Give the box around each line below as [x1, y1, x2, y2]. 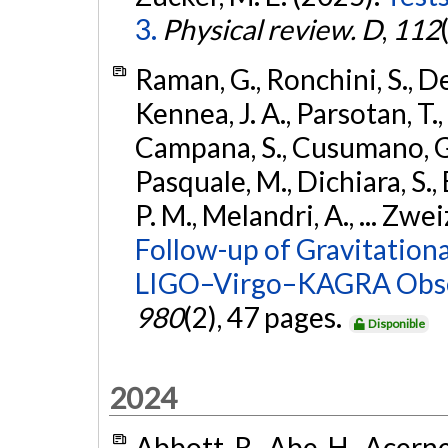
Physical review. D [161, 12, 382, 47]
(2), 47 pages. [182, 299, 347, 334]
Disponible [368, 315, 426, 331]
